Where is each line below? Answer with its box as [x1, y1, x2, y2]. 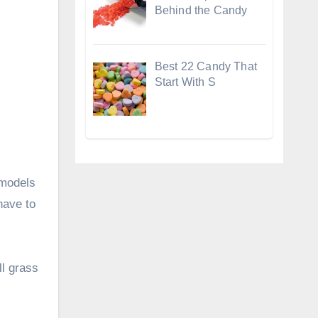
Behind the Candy [154, 4, 248, 16]
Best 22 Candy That [154, 60, 258, 72]
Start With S [154, 75, 216, 88]
